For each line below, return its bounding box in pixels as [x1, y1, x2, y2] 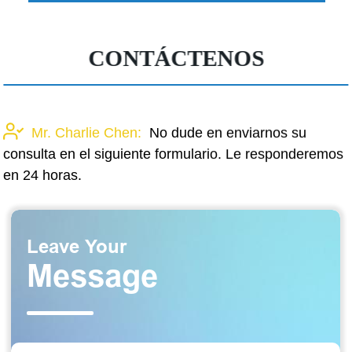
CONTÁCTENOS [88, 46, 265, 71]
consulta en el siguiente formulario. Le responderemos [3, 146, 344, 163]
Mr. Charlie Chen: [31, 125, 142, 141]
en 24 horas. [3, 167, 82, 184]
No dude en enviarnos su [149, 125, 307, 141]
